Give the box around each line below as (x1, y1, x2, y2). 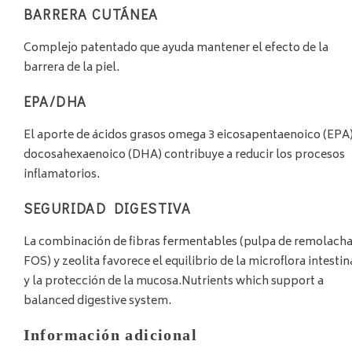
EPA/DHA (23, 91, 87, 111)
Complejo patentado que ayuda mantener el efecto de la (23, 38, 328, 58)
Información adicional (23, 326, 197, 344)
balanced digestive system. (23, 291, 171, 311)
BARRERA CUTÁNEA (23, 4, 159, 24)
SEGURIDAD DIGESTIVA (23, 198, 192, 218)
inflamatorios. (23, 164, 100, 185)
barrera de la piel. (23, 57, 119, 78)
